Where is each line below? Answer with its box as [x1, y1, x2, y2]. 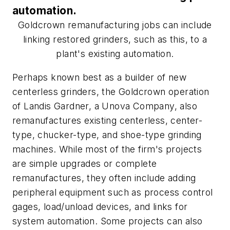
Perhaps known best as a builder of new [12, 72, 187, 83]
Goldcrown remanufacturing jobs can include [18, 20, 212, 31]
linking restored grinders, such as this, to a [23, 34, 207, 45]
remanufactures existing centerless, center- [12, 115, 203, 126]
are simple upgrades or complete [12, 158, 157, 169]
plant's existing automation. [56, 48, 174, 60]
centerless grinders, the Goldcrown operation [12, 86, 209, 98]
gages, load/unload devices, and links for [12, 201, 188, 213]
